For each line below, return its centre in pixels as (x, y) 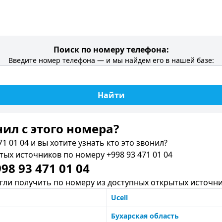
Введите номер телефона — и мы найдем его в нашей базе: (111, 60)
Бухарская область (145, 216)
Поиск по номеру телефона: (111, 50)
